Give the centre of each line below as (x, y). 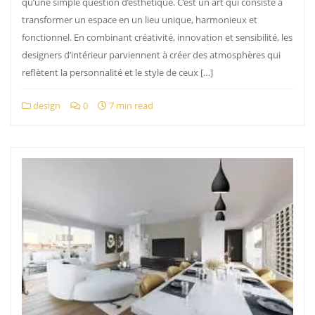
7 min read (130, 105)
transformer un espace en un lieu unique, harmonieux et (140, 20)
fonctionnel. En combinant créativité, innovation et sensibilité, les (157, 37)
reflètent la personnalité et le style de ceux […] (117, 72)
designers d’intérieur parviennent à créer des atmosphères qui (151, 55)
